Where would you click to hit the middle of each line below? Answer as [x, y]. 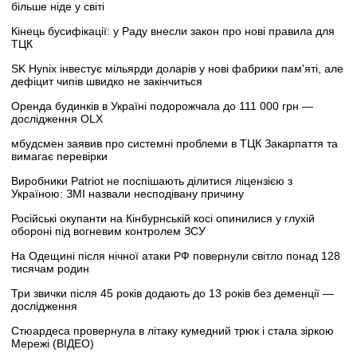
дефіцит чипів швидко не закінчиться [107, 82]
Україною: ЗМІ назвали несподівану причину [127, 194]
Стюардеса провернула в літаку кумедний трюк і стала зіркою [173, 331]
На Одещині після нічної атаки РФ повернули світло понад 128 [176, 256]
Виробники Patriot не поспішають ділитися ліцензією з [152, 181]
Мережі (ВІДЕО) [53, 344]
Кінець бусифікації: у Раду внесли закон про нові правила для [173, 31]
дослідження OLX [57, 119]
